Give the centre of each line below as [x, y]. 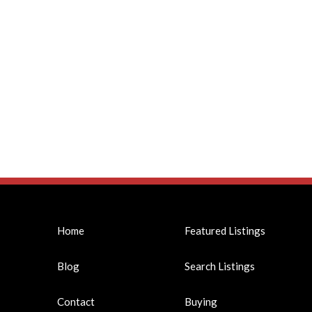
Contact [76, 302]
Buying [201, 302]
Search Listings [220, 266]
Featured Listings [225, 231]
